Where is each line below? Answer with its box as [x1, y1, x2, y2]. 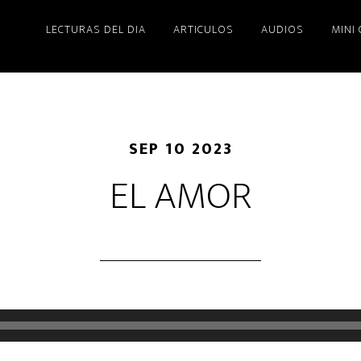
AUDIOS [261, 20, 304, 39]
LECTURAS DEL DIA [46, 20, 146, 39]
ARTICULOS [173, 20, 234, 39]
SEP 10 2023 [128, 135, 233, 163]
